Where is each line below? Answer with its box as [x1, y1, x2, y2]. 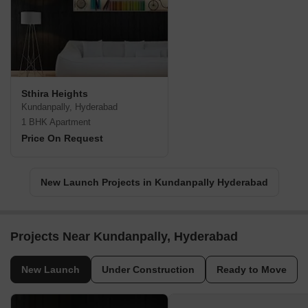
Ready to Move [217, 264, 287, 276]
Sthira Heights [21, 88, 88, 100]
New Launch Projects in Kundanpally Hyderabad [40, 177, 268, 188]
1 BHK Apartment [21, 117, 91, 128]
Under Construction [102, 264, 195, 276]
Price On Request [21, 133, 103, 144]
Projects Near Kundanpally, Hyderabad [10, 230, 238, 244]
